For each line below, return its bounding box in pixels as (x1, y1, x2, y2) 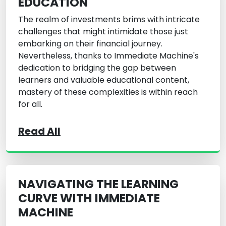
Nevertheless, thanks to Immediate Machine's (18, 50, 199, 62)
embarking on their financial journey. (18, 38, 162, 50)
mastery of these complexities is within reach (18, 86, 198, 98)
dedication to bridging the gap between (18, 62, 176, 74)
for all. (18, 98, 42, 110)
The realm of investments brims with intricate (18, 14, 200, 26)
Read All (18, 124, 61, 139)
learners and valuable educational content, (18, 74, 189, 86)
